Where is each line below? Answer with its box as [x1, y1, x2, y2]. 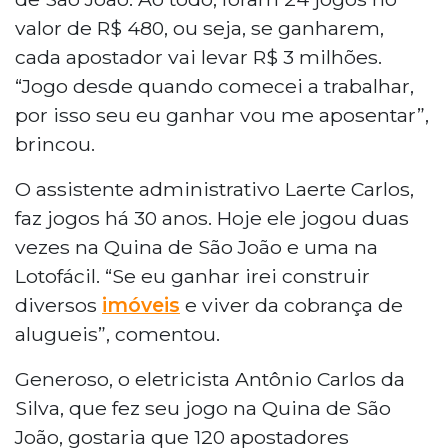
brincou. [15, 131, 95, 156]
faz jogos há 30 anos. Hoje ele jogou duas [15, 205, 409, 230]
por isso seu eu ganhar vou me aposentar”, [15, 102, 429, 127]
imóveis [102, 292, 180, 317]
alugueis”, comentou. [15, 321, 220, 346]
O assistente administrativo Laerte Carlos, [15, 176, 414, 201]
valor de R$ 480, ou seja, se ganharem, [15, 15, 384, 40]
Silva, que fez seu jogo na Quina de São [15, 395, 391, 420]
